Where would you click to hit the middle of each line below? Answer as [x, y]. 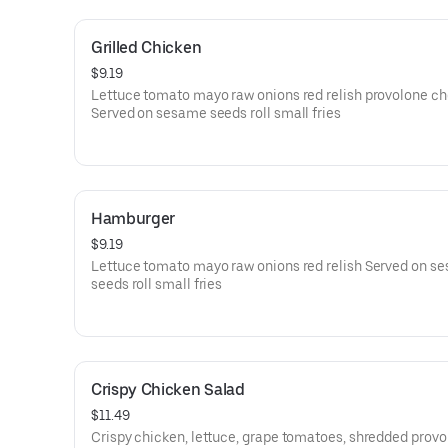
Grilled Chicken [146, 47]
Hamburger [133, 218]
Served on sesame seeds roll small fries [216, 113]
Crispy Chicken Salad [168, 389]
